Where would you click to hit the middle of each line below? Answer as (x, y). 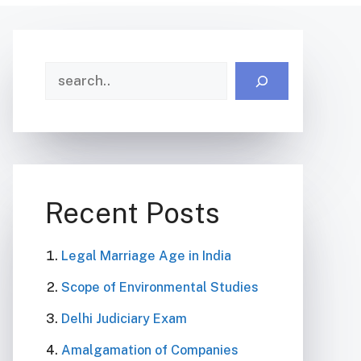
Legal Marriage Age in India (146, 256)
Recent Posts (133, 213)
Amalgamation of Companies (150, 350)
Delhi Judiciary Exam (124, 319)
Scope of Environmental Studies (160, 287)
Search (68, 71)
